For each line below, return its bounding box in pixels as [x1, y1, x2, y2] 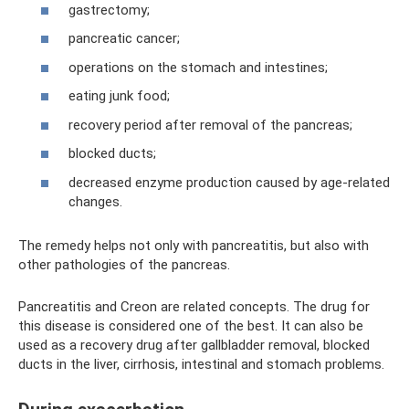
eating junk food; [68, 88, 170, 104]
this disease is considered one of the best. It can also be [18, 317, 363, 334]
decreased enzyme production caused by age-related [68, 173, 390, 191]
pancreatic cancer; [68, 30, 180, 47]
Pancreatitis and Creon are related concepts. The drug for [18, 298, 370, 315]
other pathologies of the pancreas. [18, 256, 230, 273]
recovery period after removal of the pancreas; [68, 116, 352, 133]
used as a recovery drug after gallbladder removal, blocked [18, 336, 370, 353]
